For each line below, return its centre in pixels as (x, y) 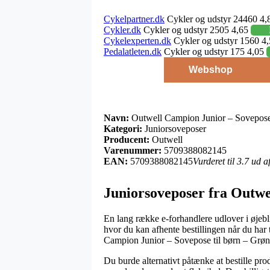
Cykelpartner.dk (134, 19)
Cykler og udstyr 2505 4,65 (196, 30)
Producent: (127, 139)
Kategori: (123, 128)
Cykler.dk (122, 30)
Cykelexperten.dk (137, 40)
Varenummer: (133, 150)
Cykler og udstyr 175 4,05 (214, 51)
